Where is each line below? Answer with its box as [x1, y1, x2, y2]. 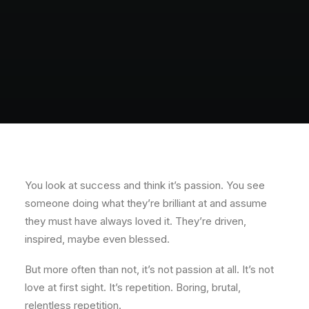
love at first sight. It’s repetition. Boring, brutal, [25, 281, 241, 294]
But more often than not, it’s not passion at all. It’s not [25, 263, 274, 276]
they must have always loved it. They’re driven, [25, 215, 246, 228]
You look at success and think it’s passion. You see [25, 179, 265, 192]
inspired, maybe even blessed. [25, 232, 170, 246]
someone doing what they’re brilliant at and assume [25, 197, 267, 210]
